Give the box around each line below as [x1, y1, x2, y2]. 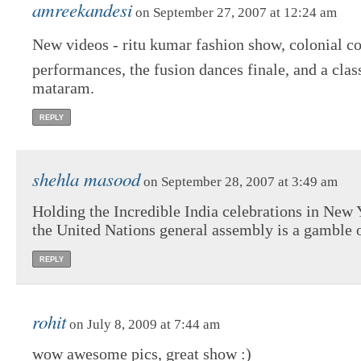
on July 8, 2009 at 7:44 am [66, 316, 220, 332]
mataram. [32, 78, 94, 97]
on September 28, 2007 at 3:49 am [140, 173, 338, 189]
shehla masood [32, 165, 140, 191]
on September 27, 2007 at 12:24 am [132, 4, 337, 20]
